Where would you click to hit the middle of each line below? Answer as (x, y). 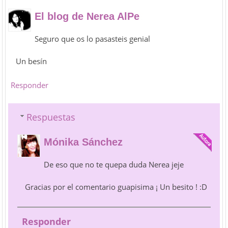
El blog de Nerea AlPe (87, 16)
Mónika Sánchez (83, 142)
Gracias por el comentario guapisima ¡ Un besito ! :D (116, 187)
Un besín (32, 61)
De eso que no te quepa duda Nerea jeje (114, 164)
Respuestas (51, 117)
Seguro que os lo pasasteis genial (93, 38)
